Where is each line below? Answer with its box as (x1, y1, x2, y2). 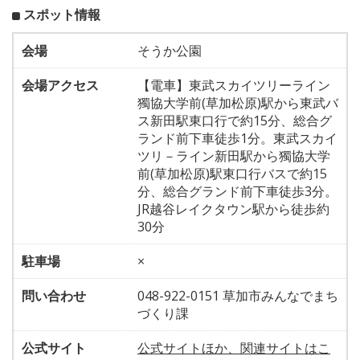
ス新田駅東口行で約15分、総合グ (137, 111, 332, 129)
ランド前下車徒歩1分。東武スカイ (137, 129, 337, 147)
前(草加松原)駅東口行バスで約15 (137, 164, 327, 182)
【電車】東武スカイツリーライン (137, 76, 330, 94)
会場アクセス (22, 76, 99, 94)
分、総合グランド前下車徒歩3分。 (137, 182, 337, 200)
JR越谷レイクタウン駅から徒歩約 (137, 199, 329, 218)
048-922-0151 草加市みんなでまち (137, 286, 338, 305)
